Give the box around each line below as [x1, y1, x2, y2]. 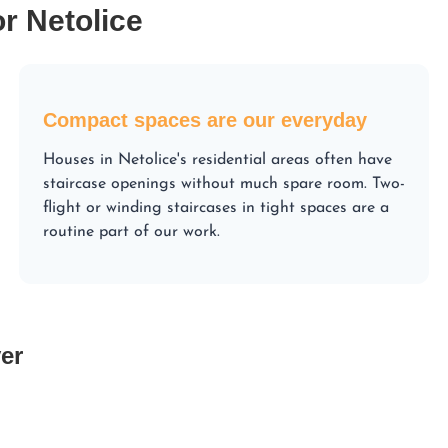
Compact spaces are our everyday [42, 108, 367, 131]
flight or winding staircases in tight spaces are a [42, 199, 389, 216]
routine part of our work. [42, 223, 220, 240]
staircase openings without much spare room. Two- [42, 175, 405, 192]
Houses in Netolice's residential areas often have [42, 151, 392, 168]
